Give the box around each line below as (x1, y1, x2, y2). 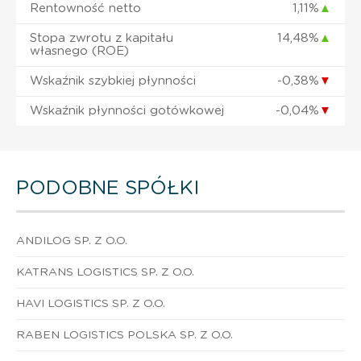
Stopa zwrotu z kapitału (30, 31, 173, 44)
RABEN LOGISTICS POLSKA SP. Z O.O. (16, 329, 233, 341)
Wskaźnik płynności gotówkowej (30, 104, 224, 117)
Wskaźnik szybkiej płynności (30, 74, 196, 87)
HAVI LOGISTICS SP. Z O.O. (16, 297, 165, 309)
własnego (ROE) (30, 44, 129, 57)
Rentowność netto (30, 2, 141, 15)
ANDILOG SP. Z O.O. (16, 234, 127, 247)
